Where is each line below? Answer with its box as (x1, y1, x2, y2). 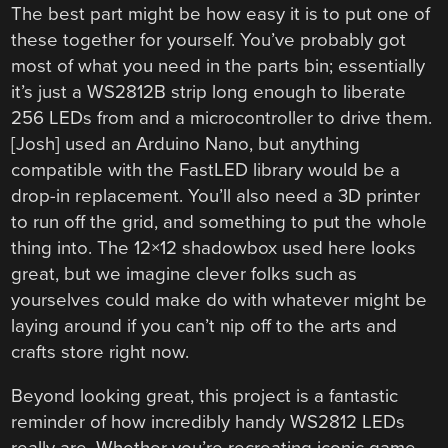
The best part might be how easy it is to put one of (11, 2, 431, 25)
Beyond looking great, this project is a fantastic (11, 385, 399, 408)
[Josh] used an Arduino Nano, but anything (11, 132, 361, 155)
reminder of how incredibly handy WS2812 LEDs (11, 411, 406, 434)
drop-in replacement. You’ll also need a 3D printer (11, 184, 421, 207)
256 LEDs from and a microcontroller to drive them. (11, 106, 433, 129)
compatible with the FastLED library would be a (11, 158, 401, 181)
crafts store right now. (11, 340, 190, 363)
